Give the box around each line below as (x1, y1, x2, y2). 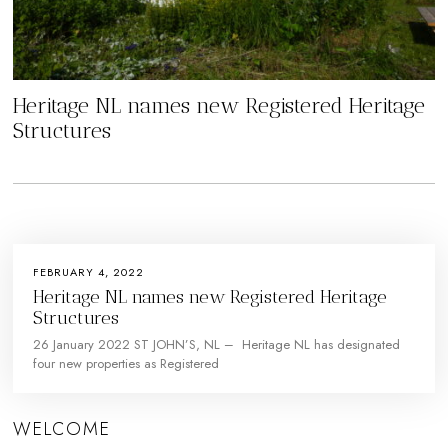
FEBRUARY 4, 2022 (33, 263, 145, 280)
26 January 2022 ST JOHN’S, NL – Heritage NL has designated (33, 335, 401, 355)
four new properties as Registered (33, 354, 220, 374)
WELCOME (13, 416, 112, 443)
